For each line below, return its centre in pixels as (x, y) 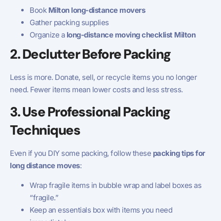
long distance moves (45, 166)
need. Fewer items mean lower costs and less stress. (96, 90)
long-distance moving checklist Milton (131, 35)
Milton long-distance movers (96, 10)
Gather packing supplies (69, 23)
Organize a (48, 35)
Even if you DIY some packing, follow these (81, 153)
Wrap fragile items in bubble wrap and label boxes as (115, 185)
